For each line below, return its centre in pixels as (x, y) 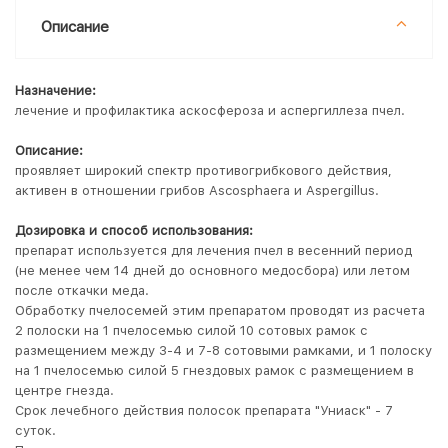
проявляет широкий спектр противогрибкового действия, (203, 170)
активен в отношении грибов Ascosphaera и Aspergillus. (197, 190)
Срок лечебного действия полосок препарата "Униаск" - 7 (204, 410)
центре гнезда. (64, 390)
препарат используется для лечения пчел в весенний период (213, 250)
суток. (35, 430)
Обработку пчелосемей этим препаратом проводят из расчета (220, 310)
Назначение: (55, 90)
